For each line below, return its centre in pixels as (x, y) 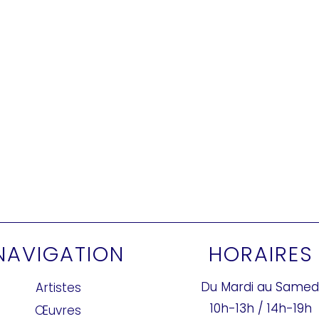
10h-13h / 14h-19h (261, 308)
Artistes (58, 287)
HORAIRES (261, 254)
